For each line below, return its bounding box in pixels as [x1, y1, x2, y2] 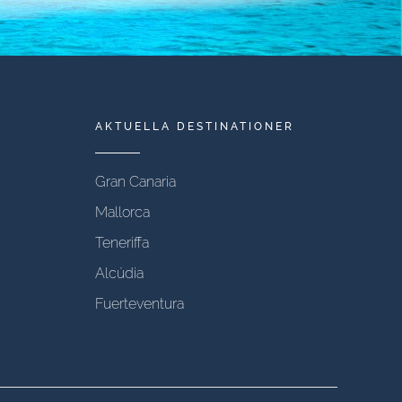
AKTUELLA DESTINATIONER [95, 120, 294, 133]
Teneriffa [95, 234, 149, 251]
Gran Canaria [95, 173, 176, 190]
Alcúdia [95, 265, 144, 282]
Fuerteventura [95, 295, 184, 312]
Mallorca [95, 204, 150, 221]
